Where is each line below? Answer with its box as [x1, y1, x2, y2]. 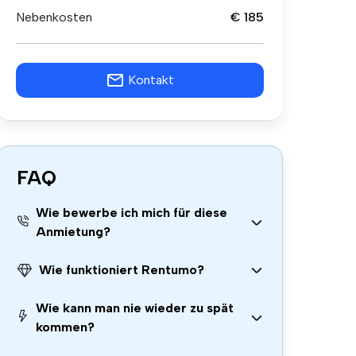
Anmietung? [35, 224, 110, 239]
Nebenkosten [16, 10, 92, 25]
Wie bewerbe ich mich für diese [35, 205, 227, 220]
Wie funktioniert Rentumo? [39, 262, 204, 277]
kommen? [36, 319, 95, 335]
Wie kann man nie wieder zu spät [36, 300, 234, 315]
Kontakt [128, 72, 174, 87]
